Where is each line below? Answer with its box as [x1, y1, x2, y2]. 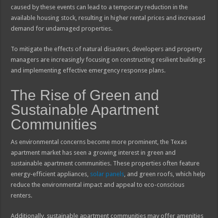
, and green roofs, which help [124, 170, 206, 178]
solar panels [90, 170, 125, 178]
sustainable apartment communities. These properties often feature [11, 159, 200, 167]
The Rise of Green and [11, 87, 160, 103]
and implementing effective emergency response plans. [11, 66, 166, 74]
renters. [11, 191, 33, 199]
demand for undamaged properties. [11, 24, 113, 32]
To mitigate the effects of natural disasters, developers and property [11, 45, 202, 53]
